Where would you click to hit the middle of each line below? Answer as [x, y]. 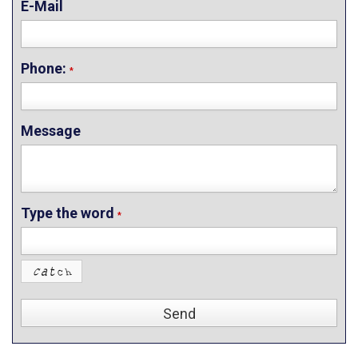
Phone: [45, 68]
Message [51, 131]
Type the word [69, 213]
